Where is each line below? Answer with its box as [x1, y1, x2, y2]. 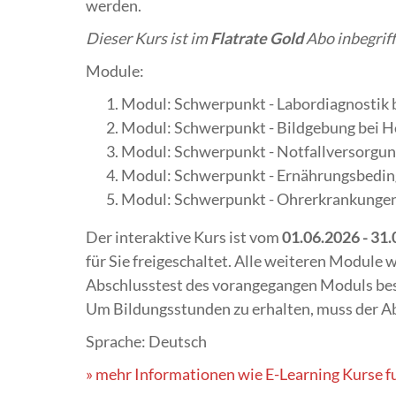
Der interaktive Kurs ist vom [86, 227, 282, 247]
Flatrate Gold [210, 28, 303, 49]
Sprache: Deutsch [86, 331, 207, 352]
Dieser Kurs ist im [86, 28, 210, 49]
